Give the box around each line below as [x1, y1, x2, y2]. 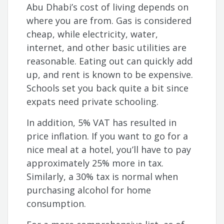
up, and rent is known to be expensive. [26, 68, 193, 81]
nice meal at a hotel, [26, 143, 117, 156]
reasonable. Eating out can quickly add [26, 55, 193, 67]
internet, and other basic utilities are [26, 41, 187, 54]
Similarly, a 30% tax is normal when [26, 170, 178, 183]
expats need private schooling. [26, 95, 159, 108]
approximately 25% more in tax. [26, 157, 164, 169]
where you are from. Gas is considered [26, 14, 192, 27]
